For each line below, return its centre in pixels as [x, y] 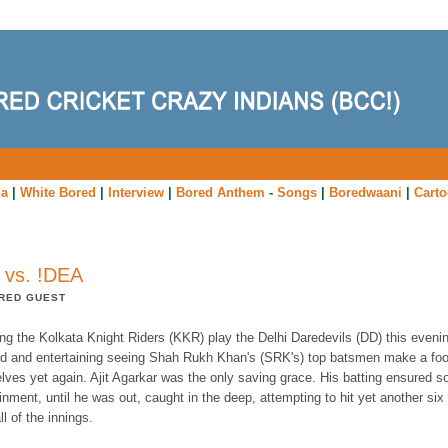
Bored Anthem [220, 192]
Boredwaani [365, 192]
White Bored [57, 192]
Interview [135, 192]
